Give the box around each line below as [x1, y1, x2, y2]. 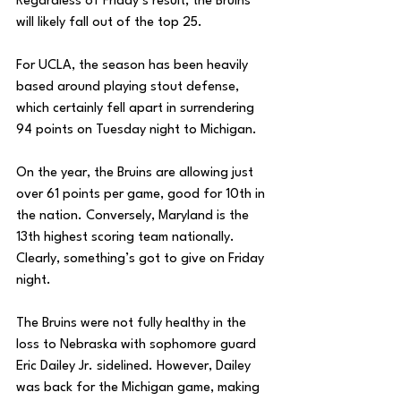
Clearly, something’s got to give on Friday [16, 252, 268, 267]
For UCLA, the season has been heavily [16, 59, 252, 73]
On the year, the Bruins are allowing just [16, 166, 257, 181]
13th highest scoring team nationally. [16, 231, 238, 245]
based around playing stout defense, [16, 81, 243, 95]
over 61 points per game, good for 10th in [16, 188, 269, 202]
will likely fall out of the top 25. [16, 16, 206, 30]
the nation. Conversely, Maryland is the [16, 209, 252, 224]
